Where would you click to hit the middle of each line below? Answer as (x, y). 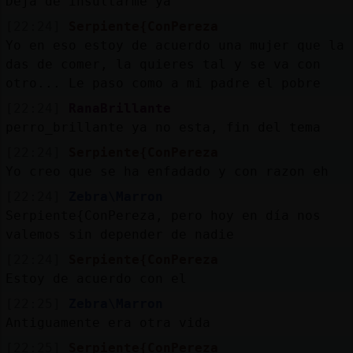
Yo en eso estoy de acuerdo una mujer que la (175, 45)
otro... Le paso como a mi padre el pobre (163, 83)
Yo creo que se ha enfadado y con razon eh (167, 171)
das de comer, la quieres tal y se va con (163, 64)
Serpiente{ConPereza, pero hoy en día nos (163, 215)
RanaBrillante (119, 108)
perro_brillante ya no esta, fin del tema (163, 127)
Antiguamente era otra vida (108, 322)
